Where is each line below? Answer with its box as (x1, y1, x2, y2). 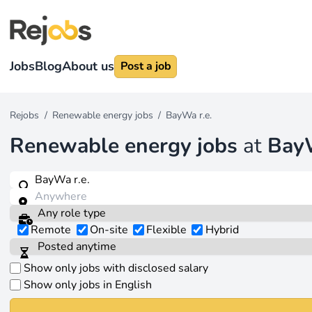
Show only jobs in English (23, 277, 152, 293)
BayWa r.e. (166, 108, 212, 122)
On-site (89, 222, 128, 238)
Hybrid (205, 222, 239, 238)
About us (62, 57, 115, 75)
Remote (31, 222, 72, 238)
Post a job (120, 58, 171, 75)
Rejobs (10, 108, 40, 122)
